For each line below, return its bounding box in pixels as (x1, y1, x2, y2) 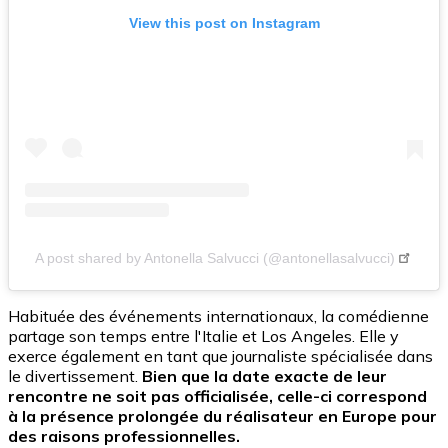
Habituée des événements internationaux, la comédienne (8, 305, 429, 326)
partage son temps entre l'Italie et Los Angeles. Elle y (8, 325, 399, 346)
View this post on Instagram (128, 14, 320, 31)
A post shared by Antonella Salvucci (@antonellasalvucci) (35, 249, 396, 266)
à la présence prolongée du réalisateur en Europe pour (8, 405, 437, 426)
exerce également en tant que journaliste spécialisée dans (8, 345, 433, 366)
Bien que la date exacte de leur (142, 365, 387, 386)
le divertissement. (8, 365, 142, 386)
